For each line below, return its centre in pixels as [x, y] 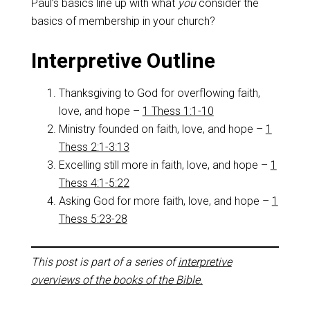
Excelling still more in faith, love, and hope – [164, 165]
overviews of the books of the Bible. [117, 280]
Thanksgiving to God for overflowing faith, [159, 93]
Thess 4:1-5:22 [94, 183]
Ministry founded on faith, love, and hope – [162, 129]
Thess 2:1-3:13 [94, 147]
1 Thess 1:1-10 [178, 111]
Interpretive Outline [123, 61]
